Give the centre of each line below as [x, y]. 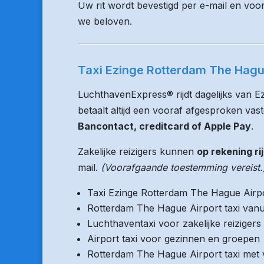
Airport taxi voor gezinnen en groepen [174, 239]
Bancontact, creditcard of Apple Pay [164, 126]
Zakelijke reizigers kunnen [137, 151]
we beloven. [105, 21]
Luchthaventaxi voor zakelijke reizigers [174, 223]
